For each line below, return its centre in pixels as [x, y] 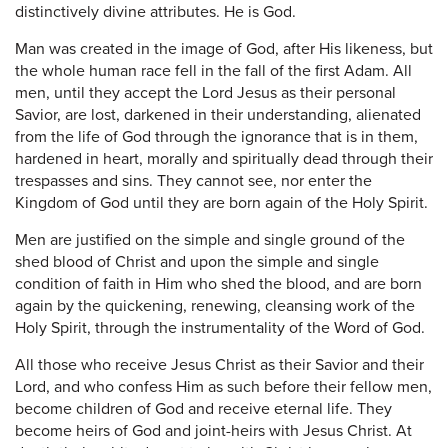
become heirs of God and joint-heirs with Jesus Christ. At [213, 430]
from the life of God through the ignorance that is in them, [216, 136]
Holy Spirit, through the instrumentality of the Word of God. [220, 327]
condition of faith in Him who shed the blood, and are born [218, 283]
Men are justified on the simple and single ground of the [210, 239]
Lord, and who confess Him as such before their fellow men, [223, 386]
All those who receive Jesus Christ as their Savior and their [219, 364]
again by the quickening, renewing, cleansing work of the [215, 305]
